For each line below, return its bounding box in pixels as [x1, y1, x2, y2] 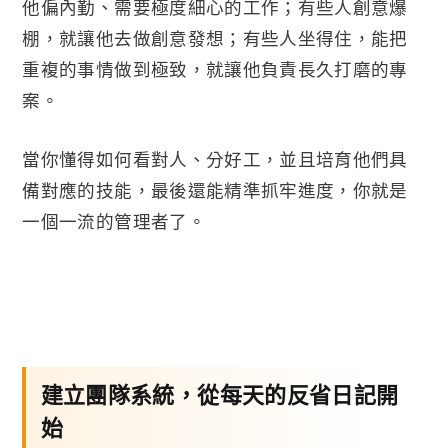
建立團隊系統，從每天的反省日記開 [40, 378, 399, 409]
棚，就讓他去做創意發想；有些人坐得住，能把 [22, 25, 408, 50]
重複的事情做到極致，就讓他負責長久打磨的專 [22, 56, 408, 81]
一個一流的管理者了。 [22, 209, 206, 234]
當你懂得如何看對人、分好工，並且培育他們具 [22, 147, 408, 172]
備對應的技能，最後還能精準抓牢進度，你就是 [22, 178, 408, 203]
